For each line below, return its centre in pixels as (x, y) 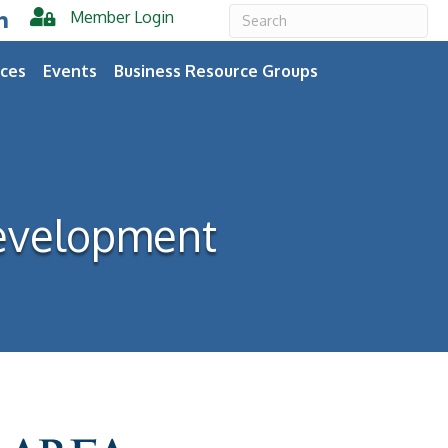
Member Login (122, 17)
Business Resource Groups (216, 70)
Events (70, 70)
